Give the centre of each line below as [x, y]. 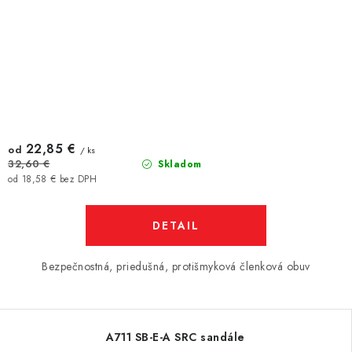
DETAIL [176, 225]
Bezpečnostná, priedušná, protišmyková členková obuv [176, 266]
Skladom [178, 164]
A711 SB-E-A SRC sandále [176, 337]
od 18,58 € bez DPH [52, 179]
